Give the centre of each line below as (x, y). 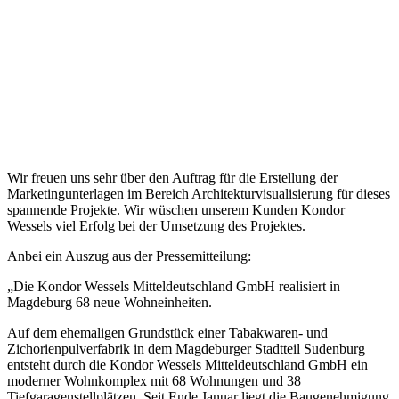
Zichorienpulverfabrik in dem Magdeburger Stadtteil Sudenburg (186, 348)
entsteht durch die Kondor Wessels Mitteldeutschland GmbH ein (187, 364)
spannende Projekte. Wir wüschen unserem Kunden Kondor (176, 209)
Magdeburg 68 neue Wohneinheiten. (110, 302)
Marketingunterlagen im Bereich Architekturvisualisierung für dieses (199, 193)
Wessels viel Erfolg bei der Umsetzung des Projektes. (156, 225)
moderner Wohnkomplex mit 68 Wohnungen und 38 (154, 380)
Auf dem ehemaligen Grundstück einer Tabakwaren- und (167, 332)
